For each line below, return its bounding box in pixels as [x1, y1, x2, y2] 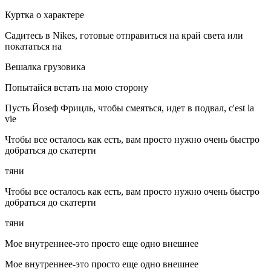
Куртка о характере [5, 10, 84, 21]
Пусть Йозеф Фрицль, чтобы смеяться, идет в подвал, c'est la [5, 103, 254, 114]
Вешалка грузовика [5, 62, 85, 73]
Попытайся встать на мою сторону [5, 82, 148, 93]
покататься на [5, 41, 62, 52]
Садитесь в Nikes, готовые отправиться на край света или [5, 30, 243, 41]
